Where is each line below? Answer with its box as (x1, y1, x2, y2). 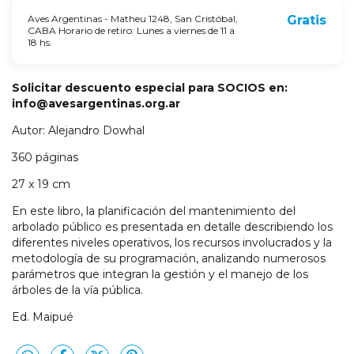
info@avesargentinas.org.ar (12, 96, 180, 111)
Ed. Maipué (12, 310, 73, 325)
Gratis (287, 13, 326, 28)
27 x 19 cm (12, 177, 70, 192)
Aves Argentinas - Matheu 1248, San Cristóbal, (28, 13, 238, 25)
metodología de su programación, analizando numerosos (12, 251, 326, 266)
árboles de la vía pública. (12, 283, 143, 298)
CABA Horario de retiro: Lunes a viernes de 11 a (28, 24, 235, 37)
